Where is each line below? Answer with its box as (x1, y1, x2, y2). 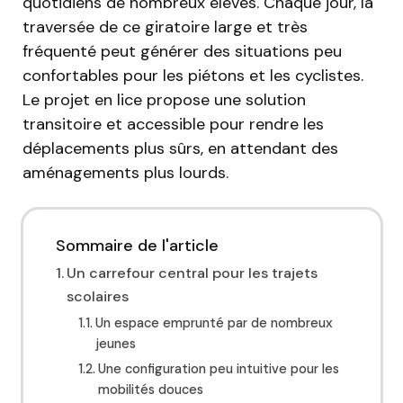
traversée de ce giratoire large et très (22, 16, 308, 39)
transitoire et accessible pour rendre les (22, 113, 324, 136)
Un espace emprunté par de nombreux (95, 314, 334, 333)
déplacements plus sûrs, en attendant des (22, 138, 338, 160)
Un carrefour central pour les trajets (66, 264, 318, 283)
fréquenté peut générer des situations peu (22, 40, 342, 63)
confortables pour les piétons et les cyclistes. (22, 65, 363, 87)
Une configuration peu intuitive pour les (98, 360, 340, 379)
